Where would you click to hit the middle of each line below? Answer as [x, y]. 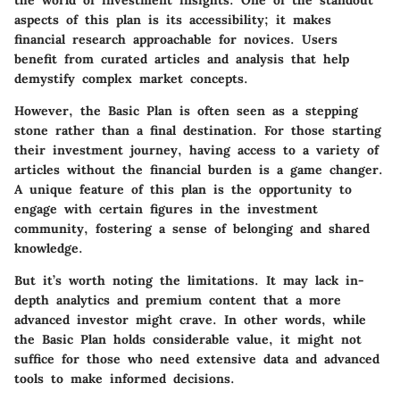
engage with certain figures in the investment [166, 208]
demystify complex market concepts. [131, 78]
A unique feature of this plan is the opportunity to [183, 189]
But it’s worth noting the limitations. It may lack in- [189, 280]
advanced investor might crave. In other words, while [190, 319]
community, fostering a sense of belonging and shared [192, 228]
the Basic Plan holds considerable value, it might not [188, 339]
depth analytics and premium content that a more [178, 300]
